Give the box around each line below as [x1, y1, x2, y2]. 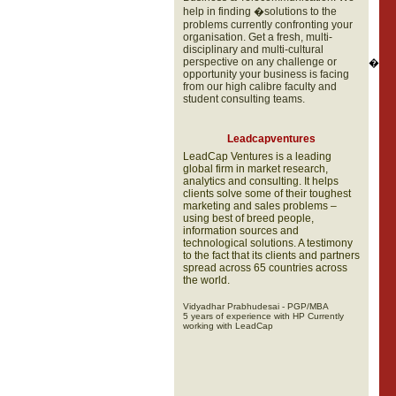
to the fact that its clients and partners [182, 249, 360, 262]
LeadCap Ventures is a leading [182, 150, 331, 163]
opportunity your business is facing [182, 68, 349, 80]
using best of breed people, [182, 212, 314, 225]
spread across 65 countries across [182, 262, 347, 274]
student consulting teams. [182, 93, 305, 105]
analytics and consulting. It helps [182, 175, 339, 187]
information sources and [182, 225, 299, 237]
